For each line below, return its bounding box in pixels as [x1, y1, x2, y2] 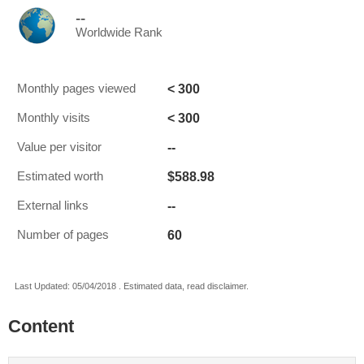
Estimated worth [17, 170, 103, 183]
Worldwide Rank [76, 26, 162, 39]
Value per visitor [17, 141, 102, 154]
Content [8, 316, 74, 336]
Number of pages [17, 228, 109, 241]
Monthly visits [17, 111, 90, 124]
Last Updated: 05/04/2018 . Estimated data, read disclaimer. [15, 281, 249, 291]
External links [17, 199, 89, 212]
